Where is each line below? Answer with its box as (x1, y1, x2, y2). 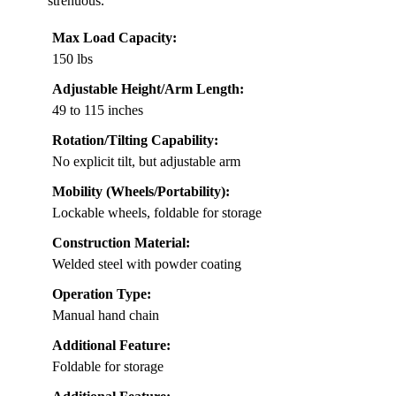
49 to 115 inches (52, 102, 143, 118)
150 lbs (52, 50, 93, 66)
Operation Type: (52, 286, 151, 301)
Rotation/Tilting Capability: (52, 132, 218, 148)
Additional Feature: (52, 337, 171, 353)
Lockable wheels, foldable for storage (52, 204, 262, 220)
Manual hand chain (52, 307, 159, 323)
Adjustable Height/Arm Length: (52, 80, 244, 96)
